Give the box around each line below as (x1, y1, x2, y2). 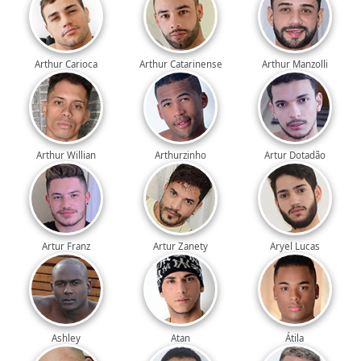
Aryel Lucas (269, 240, 320, 253)
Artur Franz (42, 240, 91, 253)
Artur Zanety (153, 240, 208, 253)
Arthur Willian (36, 149, 97, 162)
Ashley (52, 331, 81, 344)
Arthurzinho (155, 149, 206, 162)
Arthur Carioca (35, 58, 98, 71)
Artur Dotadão (263, 149, 326, 162)
